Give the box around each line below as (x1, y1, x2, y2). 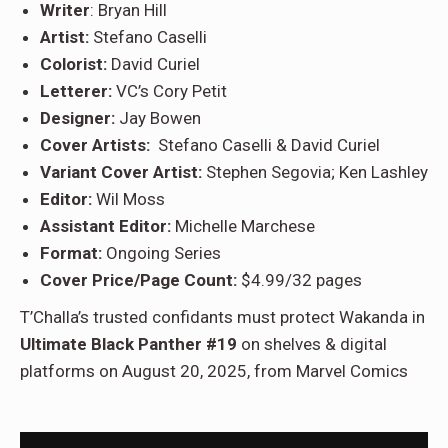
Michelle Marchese (171, 215, 315, 236)
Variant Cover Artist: (40, 161, 206, 182)
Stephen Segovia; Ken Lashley (206, 161, 428, 182)
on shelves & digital (237, 333, 387, 354)
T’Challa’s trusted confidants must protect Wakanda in (20, 306, 425, 327)
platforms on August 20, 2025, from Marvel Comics (20, 360, 408, 381)
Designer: (40, 107, 115, 128)
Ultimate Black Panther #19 (20, 333, 237, 354)
